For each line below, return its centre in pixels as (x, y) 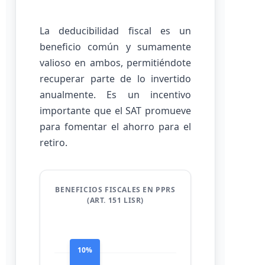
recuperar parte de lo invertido (115, 79)
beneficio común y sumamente (115, 47)
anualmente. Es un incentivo (115, 95)
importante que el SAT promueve (115, 111)
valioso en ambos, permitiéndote (115, 63)
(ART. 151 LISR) (115, 200)
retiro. (54, 143)
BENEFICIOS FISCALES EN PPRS (115, 190)
